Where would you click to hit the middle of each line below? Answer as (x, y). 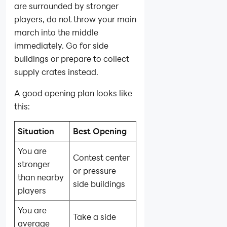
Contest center (102, 158)
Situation (36, 131)
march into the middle (56, 32)
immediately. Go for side (61, 46)
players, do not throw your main (75, 19)
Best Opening (100, 131)
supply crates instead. (56, 72)
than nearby (41, 177)
